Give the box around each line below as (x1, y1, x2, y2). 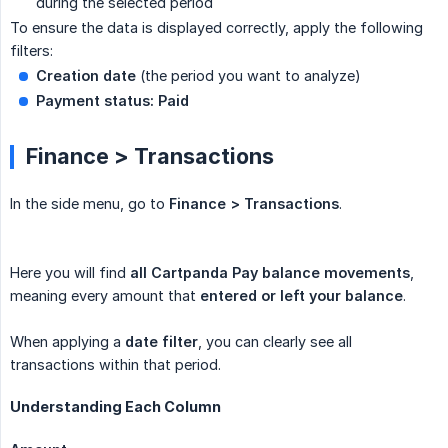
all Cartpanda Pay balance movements (130, 264, 410, 282)
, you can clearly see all (198, 333, 352, 351)
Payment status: (36, 92, 154, 110)
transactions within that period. (10, 356, 221, 374)
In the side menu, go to (10, 195, 169, 213)
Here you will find (10, 264, 130, 282)
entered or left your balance (200, 287, 403, 305)
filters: (10, 42, 53, 60)
